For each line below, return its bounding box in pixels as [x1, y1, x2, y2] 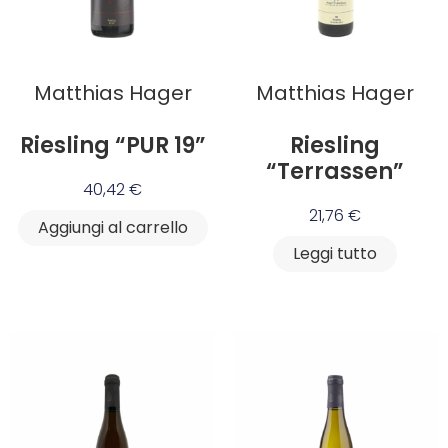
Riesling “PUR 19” [19, 130, 206, 162]
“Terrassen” [266, 156, 405, 188]
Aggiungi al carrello [37, 216, 188, 240]
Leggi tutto [293, 242, 378, 266]
